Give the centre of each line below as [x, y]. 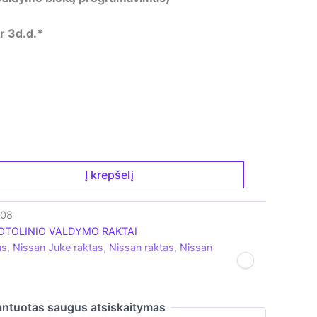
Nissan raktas [142, 247]
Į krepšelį [110, 174]
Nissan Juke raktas [58, 247]
